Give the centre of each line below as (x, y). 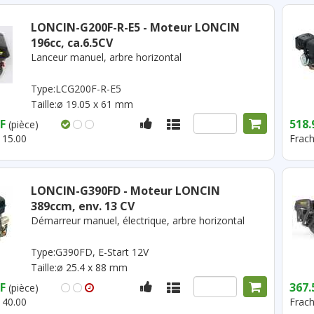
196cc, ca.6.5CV (71, 43)
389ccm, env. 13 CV (82, 206)
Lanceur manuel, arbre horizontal (106, 57)
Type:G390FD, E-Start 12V (89, 252)
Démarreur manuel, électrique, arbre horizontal (137, 220)
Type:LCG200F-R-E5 (76, 89)
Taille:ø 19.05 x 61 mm (82, 104)
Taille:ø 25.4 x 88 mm (79, 267)
